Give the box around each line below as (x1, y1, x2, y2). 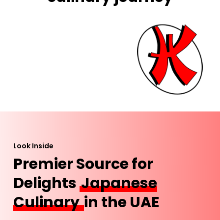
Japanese (81, 172, 158, 193)
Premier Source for (13, 153, 154, 174)
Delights (13, 172, 80, 193)
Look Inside (13, 140, 54, 151)
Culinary (13, 192, 83, 213)
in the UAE (84, 192, 160, 213)
